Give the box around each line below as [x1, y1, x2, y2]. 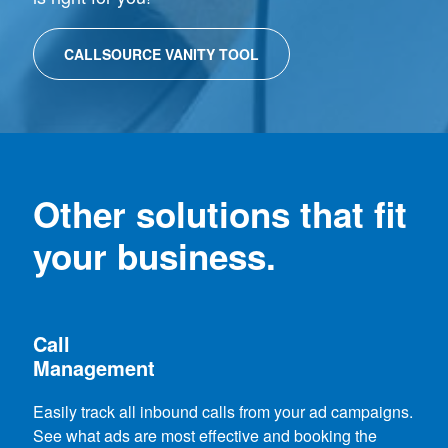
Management [33, 353, 156, 383]
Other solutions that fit [33, 189, 408, 240]
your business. [33, 231, 277, 282]
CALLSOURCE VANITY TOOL [64, 44, 260, 65]
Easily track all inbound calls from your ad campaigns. [33, 400, 414, 424]
